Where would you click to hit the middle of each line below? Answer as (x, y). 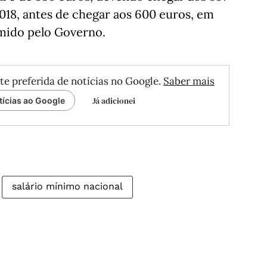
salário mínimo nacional (67, 186)
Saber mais (189, 81)
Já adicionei (114, 101)
